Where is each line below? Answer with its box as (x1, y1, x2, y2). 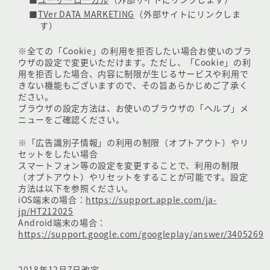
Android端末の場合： (18, 216, 107, 229)
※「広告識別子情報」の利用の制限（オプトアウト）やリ (18, 136, 249, 149)
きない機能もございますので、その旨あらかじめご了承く (18, 79, 248, 92)
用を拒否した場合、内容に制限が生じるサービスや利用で (18, 67, 249, 80)
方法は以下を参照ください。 (18, 182, 134, 195)
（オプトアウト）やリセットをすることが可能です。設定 (18, 171, 248, 183)
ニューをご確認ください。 (18, 113, 125, 126)
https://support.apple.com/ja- (86, 193, 217, 206)
